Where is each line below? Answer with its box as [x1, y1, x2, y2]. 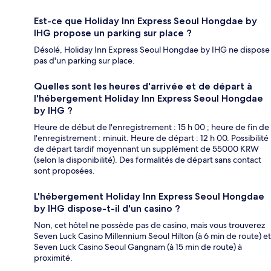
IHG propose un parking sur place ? [34, 27, 192, 39]
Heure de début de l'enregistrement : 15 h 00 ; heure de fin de [34, 122, 269, 133]
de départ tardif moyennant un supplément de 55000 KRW [34, 143, 259, 155]
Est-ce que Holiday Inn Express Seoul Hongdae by [34, 15, 257, 27]
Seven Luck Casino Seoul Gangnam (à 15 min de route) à [34, 241, 242, 253]
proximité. [34, 252, 73, 264]
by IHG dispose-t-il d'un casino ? [34, 203, 180, 215]
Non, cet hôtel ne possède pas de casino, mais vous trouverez [34, 220, 265, 231]
